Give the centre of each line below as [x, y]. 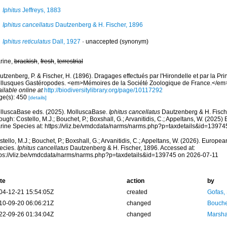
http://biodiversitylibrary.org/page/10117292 [103, 90]
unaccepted [102, 42]
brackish [26, 61]
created [137, 192]
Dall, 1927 [65, 42]
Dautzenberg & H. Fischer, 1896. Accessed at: [131, 148]
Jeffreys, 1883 [41, 10]
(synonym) [133, 42]
